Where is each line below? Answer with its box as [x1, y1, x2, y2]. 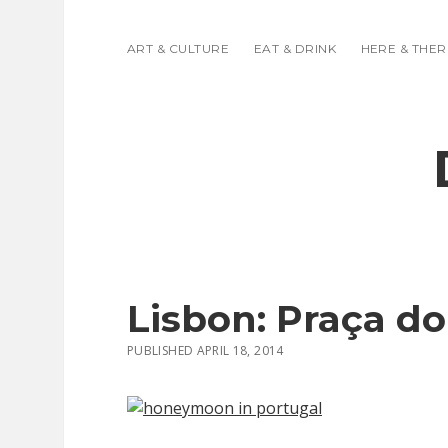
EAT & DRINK [253, 41, 337, 56]
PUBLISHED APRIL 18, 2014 [127, 342, 284, 359]
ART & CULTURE [127, 41, 230, 56]
